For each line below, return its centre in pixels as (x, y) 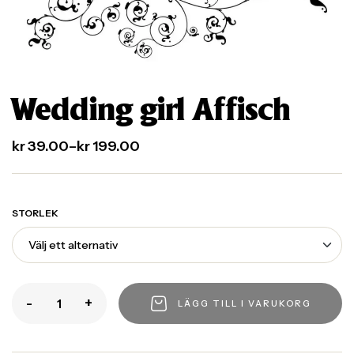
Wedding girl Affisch (151, 112)
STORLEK (35, 213)
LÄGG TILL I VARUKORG (245, 303)
